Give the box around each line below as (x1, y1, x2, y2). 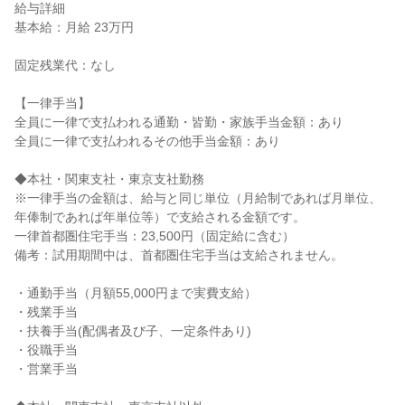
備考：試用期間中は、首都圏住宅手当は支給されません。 (14, 248, 344, 262)
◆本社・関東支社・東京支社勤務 (14, 172, 204, 186)
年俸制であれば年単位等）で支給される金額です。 (14, 210, 306, 224)
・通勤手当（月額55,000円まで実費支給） (14, 286, 257, 300)
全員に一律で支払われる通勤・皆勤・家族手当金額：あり (14, 115, 344, 129)
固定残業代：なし (14, 58, 116, 72)
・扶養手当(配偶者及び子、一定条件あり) (14, 324, 251, 338)
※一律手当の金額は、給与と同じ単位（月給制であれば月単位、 (14, 191, 381, 205)
